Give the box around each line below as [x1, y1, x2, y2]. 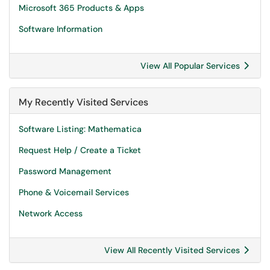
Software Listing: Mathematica [19, 124, 142, 134]
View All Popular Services [140, 60, 242, 71]
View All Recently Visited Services [104, 245, 242, 256]
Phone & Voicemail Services [19, 187, 129, 198]
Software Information [19, 24, 102, 34]
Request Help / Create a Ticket [19, 145, 141, 155]
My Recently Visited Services [19, 96, 148, 108]
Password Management [19, 166, 111, 177]
